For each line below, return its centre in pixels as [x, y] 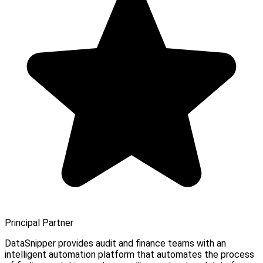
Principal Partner [39, 223]
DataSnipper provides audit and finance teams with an [115, 244]
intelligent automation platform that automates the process [129, 255]
